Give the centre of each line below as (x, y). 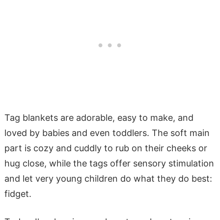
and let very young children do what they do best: (108, 178)
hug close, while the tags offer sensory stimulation (109, 163)
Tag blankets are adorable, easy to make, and (99, 117)
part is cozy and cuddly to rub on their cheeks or (106, 148)
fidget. (18, 193)
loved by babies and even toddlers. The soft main (107, 133)
